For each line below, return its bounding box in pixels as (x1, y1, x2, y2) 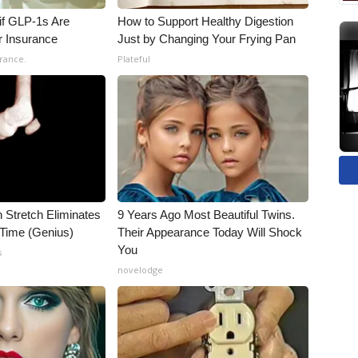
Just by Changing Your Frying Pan (117, 32, 296, 46)
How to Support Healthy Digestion (117, 14, 294, 28)
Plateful (117, 53, 151, 65)
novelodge (117, 264, 164, 276)
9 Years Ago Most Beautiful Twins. (117, 208, 296, 221)
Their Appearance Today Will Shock (117, 225, 303, 239)
